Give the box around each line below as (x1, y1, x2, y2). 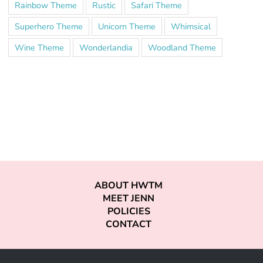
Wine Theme (14, 42, 64, 54)
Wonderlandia (79, 42, 133, 54)
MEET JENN (103, 192, 154, 205)
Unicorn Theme (97, 21, 156, 33)
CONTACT (106, 218, 151, 231)
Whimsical (170, 21, 211, 33)
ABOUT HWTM (95, 179, 163, 193)
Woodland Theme (147, 42, 216, 54)
